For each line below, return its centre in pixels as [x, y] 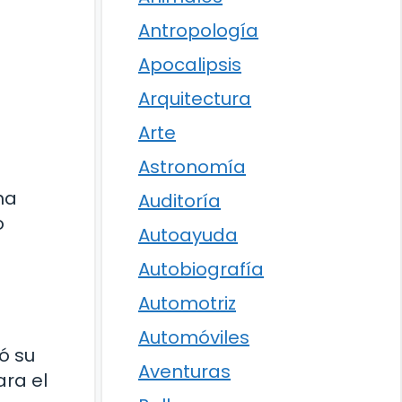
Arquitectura [195, 99]
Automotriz [187, 303]
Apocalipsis [190, 65]
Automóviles [194, 337]
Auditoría [179, 201]
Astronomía [192, 167]
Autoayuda [188, 235]
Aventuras [184, 371]
